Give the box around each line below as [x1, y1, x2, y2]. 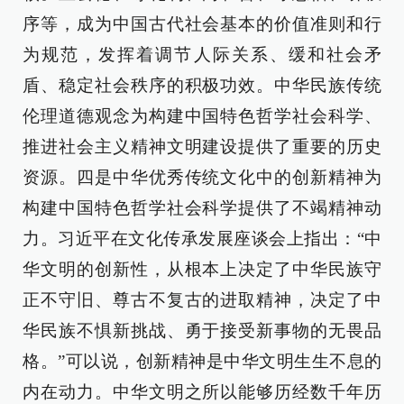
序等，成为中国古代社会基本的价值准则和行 [23, 14, 381, 33]
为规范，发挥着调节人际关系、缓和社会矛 [23, 45, 381, 64]
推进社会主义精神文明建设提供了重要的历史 [23, 137, 381, 156]
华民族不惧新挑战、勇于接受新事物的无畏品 [23, 321, 381, 340]
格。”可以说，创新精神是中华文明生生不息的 [23, 352, 381, 371]
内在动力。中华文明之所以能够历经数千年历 [23, 382, 381, 401]
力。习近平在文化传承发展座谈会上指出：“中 [23, 229, 381, 248]
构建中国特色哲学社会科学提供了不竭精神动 [23, 198, 381, 217]
